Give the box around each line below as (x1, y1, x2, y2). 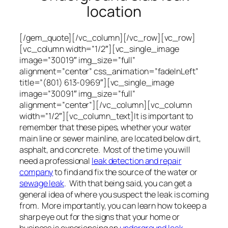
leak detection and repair (92, 155, 182, 166)
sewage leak (19, 177, 64, 189)
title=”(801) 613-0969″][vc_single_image (19, 76, 175, 88)
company (19, 166, 53, 178)
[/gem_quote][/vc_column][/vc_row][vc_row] (19, 32, 195, 43)
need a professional (19, 155, 92, 166)
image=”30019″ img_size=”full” (19, 54, 136, 66)
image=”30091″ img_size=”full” (19, 88, 136, 99)
